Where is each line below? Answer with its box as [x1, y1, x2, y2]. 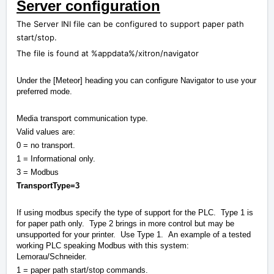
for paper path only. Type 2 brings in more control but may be [17, 219, 234, 229]
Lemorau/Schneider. [17, 252, 87, 262]
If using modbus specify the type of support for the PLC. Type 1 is [17, 208, 253, 218]
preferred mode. [17, 87, 72, 97]
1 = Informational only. [17, 154, 95, 164]
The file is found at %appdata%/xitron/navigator [17, 48, 199, 59]
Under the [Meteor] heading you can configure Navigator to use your [17, 76, 256, 86]
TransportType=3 [17, 181, 80, 191]
